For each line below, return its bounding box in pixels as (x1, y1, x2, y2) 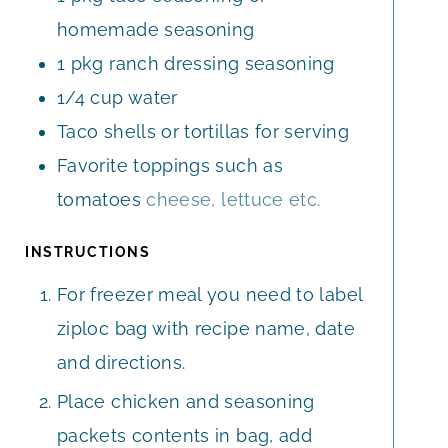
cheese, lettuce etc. (146, 188, 321, 210)
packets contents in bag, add (57, 424, 313, 446)
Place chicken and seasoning (57, 390, 315, 412)
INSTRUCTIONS (25, 243, 150, 260)
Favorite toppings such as (57, 154, 283, 176)
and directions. (57, 351, 186, 373)
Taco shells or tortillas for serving (57, 120, 349, 142)
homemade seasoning (57, 18, 255, 40)
